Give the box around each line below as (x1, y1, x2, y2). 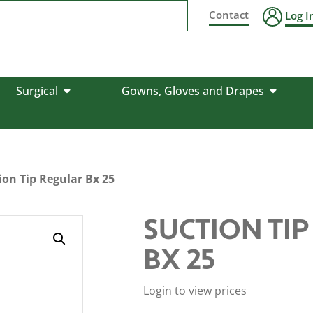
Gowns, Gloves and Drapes (121, 83, 264, 99)
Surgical (15, 83, 58, 99)
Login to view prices (143, 283, 247, 298)
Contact (209, 8, 249, 22)
